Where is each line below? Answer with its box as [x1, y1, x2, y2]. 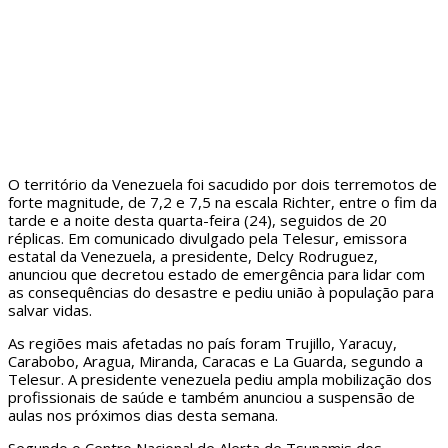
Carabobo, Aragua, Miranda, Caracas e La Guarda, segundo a [8, 351, 423, 372]
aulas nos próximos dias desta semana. [8, 405, 278, 426]
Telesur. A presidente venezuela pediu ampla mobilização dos [8, 369, 432, 390]
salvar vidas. [8, 300, 96, 321]
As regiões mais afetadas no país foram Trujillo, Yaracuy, [8, 333, 397, 354]
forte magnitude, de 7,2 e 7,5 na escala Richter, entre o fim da [8, 192, 437, 213]
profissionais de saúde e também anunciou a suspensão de [8, 387, 415, 408]
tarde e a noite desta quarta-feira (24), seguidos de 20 [8, 210, 387, 231]
